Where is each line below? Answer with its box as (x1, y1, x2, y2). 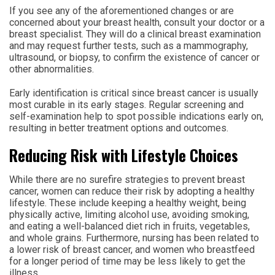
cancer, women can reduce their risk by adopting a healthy (9, 185, 255, 197)
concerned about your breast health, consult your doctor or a (9, 17, 265, 28)
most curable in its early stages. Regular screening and (9, 99, 244, 110)
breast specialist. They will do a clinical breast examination (9, 28, 261, 40)
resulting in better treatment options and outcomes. (9, 122, 228, 134)
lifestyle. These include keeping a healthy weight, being (9, 197, 246, 209)
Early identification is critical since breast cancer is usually (9, 87, 258, 99)
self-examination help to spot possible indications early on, (9, 110, 263, 122)
